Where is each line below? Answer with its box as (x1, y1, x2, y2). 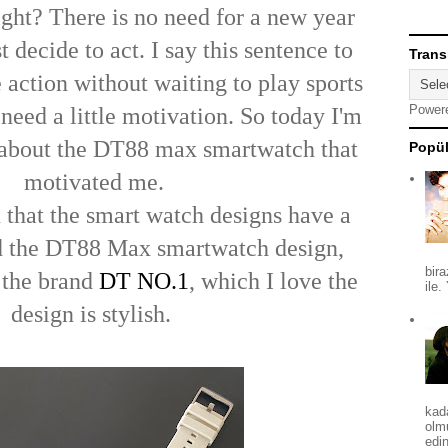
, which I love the (188, 267, 358, 294)
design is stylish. (11, 300, 177, 327)
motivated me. (24, 168, 164, 195)
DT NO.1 (98, 267, 189, 294)
